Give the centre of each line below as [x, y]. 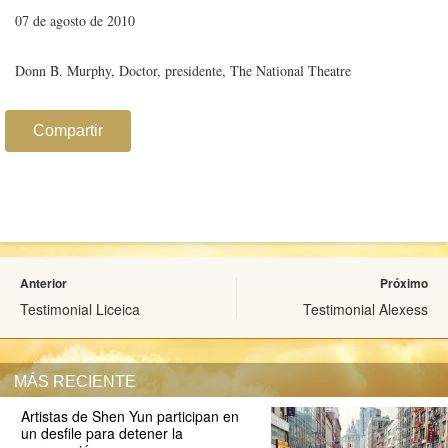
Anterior [43, 283]
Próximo [404, 283]
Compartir [68, 131]
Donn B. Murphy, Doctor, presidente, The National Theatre [183, 71]
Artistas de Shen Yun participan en [129, 416]
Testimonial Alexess [365, 309]
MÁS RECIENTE [75, 381]
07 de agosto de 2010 [75, 21]
